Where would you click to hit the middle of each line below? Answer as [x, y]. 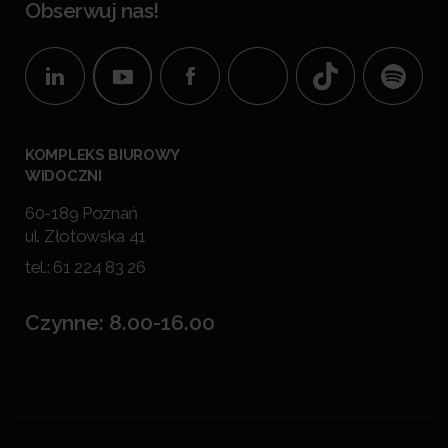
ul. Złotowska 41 [86, 236]
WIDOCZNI [63, 176]
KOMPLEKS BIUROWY [102, 155]
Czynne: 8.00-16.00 [120, 322]
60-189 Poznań [82, 213]
